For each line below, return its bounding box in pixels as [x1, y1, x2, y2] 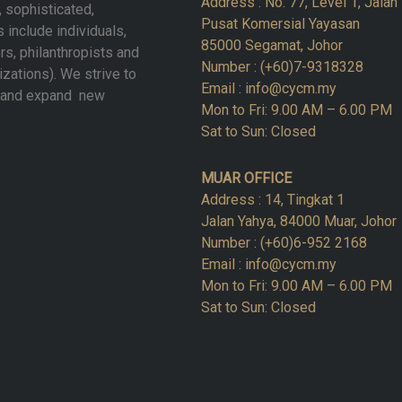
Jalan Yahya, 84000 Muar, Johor [201, 212, 397, 230]
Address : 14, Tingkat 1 [201, 190, 345, 208]
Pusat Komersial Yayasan [201, 14, 360, 32]
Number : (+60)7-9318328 [201, 57, 363, 75]
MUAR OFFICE [201, 169, 292, 187]
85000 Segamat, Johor [201, 36, 343, 54]
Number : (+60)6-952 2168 [201, 233, 367, 251]
